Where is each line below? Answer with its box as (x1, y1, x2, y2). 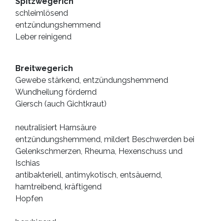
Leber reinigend (15, 32, 72, 42)
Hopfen (15, 194, 43, 204)
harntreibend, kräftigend (15, 182, 102, 192)
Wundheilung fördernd (15, 87, 97, 97)
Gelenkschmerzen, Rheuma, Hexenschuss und (15, 147, 183, 156)
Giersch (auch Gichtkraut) (15, 99, 107, 109)
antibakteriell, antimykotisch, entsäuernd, (15, 170, 162, 180)
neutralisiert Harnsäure (15, 123, 96, 133)
